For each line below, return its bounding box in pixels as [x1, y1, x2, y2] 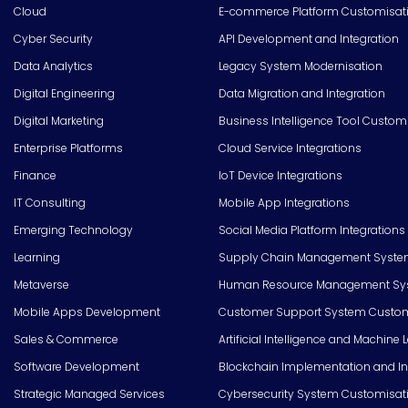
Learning [14, 249, 60, 265]
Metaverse [14, 276, 69, 292]
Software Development [14, 358, 139, 374]
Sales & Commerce [14, 331, 118, 347]
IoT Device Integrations [219, 167, 342, 183]
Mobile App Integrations [219, 194, 350, 210]
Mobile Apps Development [14, 303, 160, 320]
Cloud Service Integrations [219, 139, 362, 156]
